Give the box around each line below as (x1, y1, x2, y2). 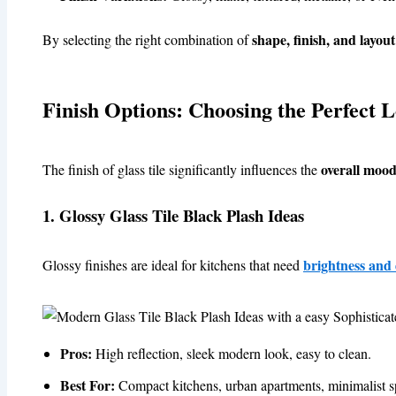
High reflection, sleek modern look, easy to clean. (92, 344, 371, 363)
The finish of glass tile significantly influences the (42, 160, 321, 179)
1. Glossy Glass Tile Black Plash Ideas (42, 203, 304, 228)
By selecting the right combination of (42, 30, 252, 49)
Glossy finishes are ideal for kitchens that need (42, 255, 303, 275)
